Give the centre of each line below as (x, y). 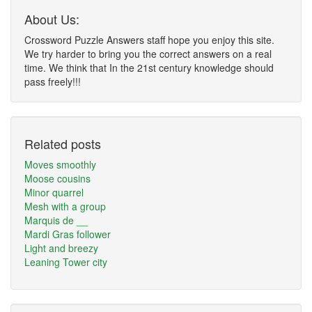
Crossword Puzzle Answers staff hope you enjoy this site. (149, 40)
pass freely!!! (53, 81)
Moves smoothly (60, 164)
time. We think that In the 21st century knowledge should (149, 68)
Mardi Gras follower (68, 234)
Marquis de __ (56, 220)
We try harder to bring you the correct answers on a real (148, 54)
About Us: (52, 19)
